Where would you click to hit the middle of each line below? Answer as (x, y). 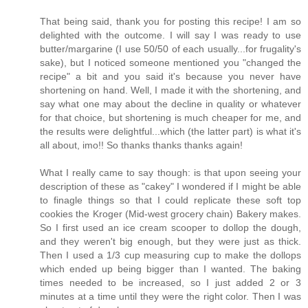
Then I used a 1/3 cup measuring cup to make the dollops (170, 255)
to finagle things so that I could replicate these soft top (170, 200)
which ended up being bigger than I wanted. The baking (170, 269)
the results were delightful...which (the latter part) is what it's (170, 132)
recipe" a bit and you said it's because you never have (170, 77)
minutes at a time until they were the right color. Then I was (170, 297)
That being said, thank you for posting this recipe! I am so (170, 22)
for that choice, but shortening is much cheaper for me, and (170, 118)
